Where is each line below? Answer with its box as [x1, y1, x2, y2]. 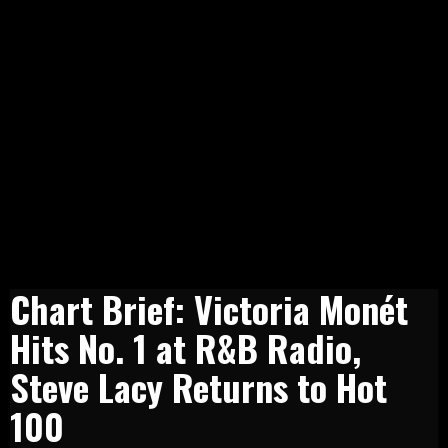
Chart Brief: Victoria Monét [10, 281, 408, 335]
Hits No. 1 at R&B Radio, [10, 320, 361, 374]
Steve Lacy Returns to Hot [10, 359, 387, 413]
